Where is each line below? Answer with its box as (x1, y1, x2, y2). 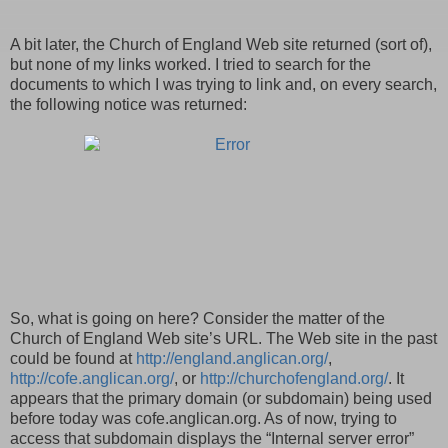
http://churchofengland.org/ (200, 369, 388, 387)
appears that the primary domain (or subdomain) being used (10, 389, 432, 407)
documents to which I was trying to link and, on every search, (10, 75, 437, 93)
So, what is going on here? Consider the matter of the (10, 309, 385, 327)
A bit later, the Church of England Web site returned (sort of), (10, 35, 432, 53)
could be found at (10, 349, 136, 367)
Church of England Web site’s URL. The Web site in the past (10, 329, 437, 347)
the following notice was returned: (10, 95, 247, 113)
